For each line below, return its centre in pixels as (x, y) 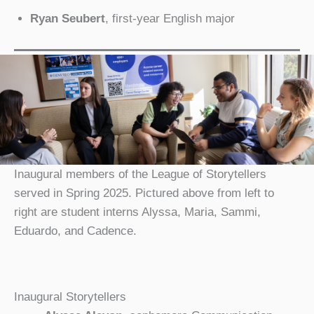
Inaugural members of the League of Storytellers (140, 175)
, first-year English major (170, 18)
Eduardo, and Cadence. (75, 231)
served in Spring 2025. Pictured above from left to (144, 193)
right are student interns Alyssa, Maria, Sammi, (137, 212)
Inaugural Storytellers (70, 297)
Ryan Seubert (67, 18)
